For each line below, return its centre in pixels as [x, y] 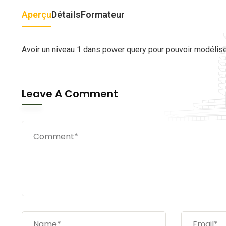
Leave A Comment [71, 94]
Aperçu [37, 14]
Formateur [103, 14]
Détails [66, 14]
